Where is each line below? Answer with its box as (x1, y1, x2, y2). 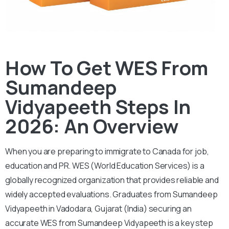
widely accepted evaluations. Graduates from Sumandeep (5, 188, 218, 200)
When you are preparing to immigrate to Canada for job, (5, 145, 209, 157)
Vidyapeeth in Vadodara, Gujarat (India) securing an (5, 202, 192, 214)
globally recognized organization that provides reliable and (5, 174, 219, 186)
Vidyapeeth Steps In (5, 93, 191, 120)
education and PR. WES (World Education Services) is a (5, 159, 204, 171)
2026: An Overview (5, 112, 179, 139)
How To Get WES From (5, 54, 208, 81)
